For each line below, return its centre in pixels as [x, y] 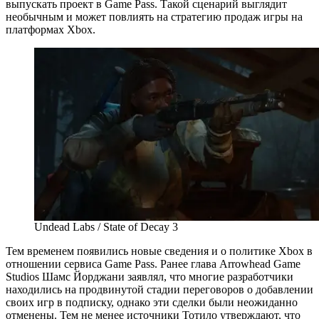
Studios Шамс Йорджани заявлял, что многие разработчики [150, 276]
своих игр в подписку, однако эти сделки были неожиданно [152, 302]
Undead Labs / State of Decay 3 [106, 226]
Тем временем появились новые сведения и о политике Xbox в [159, 251]
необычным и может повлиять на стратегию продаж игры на [154, 16]
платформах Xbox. [51, 29]
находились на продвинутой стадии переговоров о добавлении [159, 289]
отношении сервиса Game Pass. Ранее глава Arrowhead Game [153, 263]
